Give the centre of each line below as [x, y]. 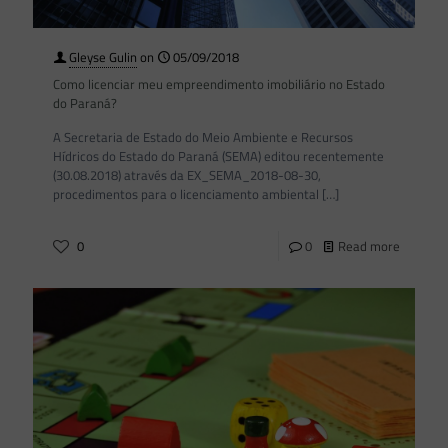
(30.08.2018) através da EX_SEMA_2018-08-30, [187, 174]
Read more [369, 245]
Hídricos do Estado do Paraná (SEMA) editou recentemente [218, 155]
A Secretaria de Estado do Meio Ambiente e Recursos [203, 136]
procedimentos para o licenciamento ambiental [186, 193]
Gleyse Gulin [103, 56]
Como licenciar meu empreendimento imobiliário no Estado [219, 83]
